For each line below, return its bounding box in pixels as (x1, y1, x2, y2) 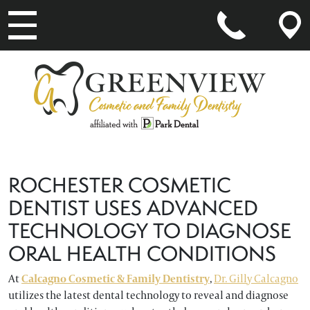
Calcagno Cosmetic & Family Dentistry (21, 271, 210, 286)
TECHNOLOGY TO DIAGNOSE (8, 217, 291, 244)
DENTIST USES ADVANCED (8, 194, 258, 221)
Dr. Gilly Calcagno (214, 271, 298, 286)
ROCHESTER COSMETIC (8, 172, 231, 199)
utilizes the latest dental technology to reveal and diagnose (8, 288, 289, 302)
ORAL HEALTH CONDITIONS (8, 240, 276, 267)
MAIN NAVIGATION (8, 48, 141, 68)
